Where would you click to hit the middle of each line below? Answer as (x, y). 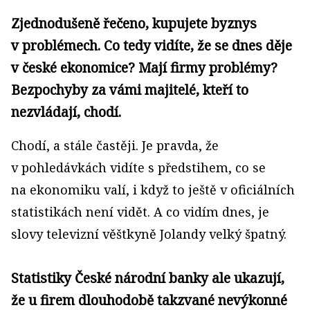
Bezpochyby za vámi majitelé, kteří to (130, 90)
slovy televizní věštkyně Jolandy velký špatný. (149, 234)
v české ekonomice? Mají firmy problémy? (144, 67)
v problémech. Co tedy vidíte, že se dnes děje (152, 45)
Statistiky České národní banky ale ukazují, (148, 278)
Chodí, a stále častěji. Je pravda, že (115, 145)
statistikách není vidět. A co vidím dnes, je (140, 212)
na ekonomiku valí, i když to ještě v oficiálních (153, 190)
